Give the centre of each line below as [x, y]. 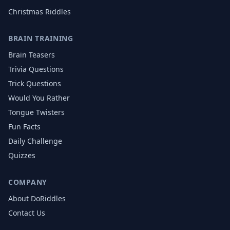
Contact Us [27, 213]
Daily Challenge [35, 141]
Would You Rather [39, 98]
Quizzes [22, 155]
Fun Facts [24, 127]
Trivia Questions [36, 69]
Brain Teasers [32, 55]
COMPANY [28, 182]
